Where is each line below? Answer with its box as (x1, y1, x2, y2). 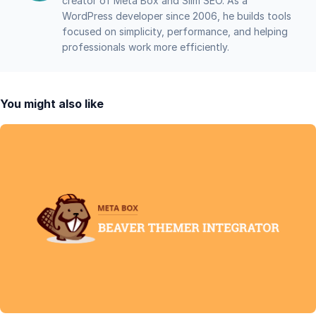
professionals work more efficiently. (62, 41, 229, 54)
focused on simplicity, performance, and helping (62, 25, 288, 38)
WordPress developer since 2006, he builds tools (62, 10, 291, 23)
